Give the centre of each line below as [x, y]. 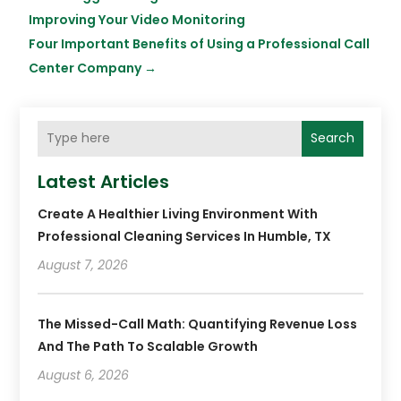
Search [332, 138]
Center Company [85, 68]
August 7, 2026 [83, 264]
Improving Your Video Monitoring [137, 19]
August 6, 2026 [84, 375]
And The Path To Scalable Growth [148, 346]
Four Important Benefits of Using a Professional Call [200, 43]
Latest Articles [104, 181]
